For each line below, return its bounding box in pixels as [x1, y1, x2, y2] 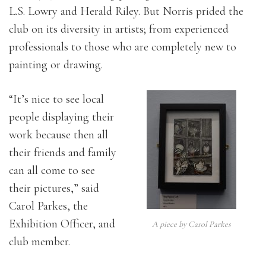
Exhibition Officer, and [9, 217, 115, 231]
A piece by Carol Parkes [151, 219, 231, 229]
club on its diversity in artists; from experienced [9, 22, 229, 36]
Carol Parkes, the [9, 199, 88, 213]
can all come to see [9, 163, 95, 178]
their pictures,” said [9, 181, 99, 195]
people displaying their [9, 110, 114, 124]
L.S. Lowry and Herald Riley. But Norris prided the [9, 4, 243, 18]
